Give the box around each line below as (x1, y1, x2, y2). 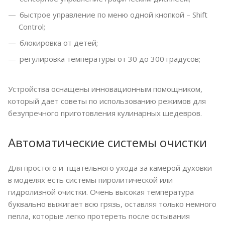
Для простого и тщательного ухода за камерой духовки (8, 163, 212, 173)
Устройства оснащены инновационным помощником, (8, 84, 202, 94)
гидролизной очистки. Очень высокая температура (8, 187, 194, 197)
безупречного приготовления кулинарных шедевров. (8, 108, 202, 119)
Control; (19, 22, 45, 32)
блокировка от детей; (20, 38, 98, 48)
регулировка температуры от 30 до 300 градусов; (20, 54, 200, 64)
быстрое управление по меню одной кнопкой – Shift (20, 10, 207, 20)
